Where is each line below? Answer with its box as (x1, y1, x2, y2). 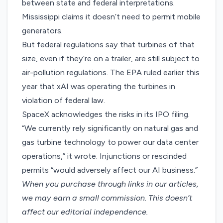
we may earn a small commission (22, 193, 145, 203)
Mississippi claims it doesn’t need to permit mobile (22, 12, 201, 22)
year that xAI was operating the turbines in (22, 82, 176, 92)
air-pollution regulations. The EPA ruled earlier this (22, 68, 200, 78)
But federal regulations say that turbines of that (22, 40, 195, 50)
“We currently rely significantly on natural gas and (22, 123, 199, 133)
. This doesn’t (145, 193, 193, 203)
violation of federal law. (22, 96, 106, 106)
